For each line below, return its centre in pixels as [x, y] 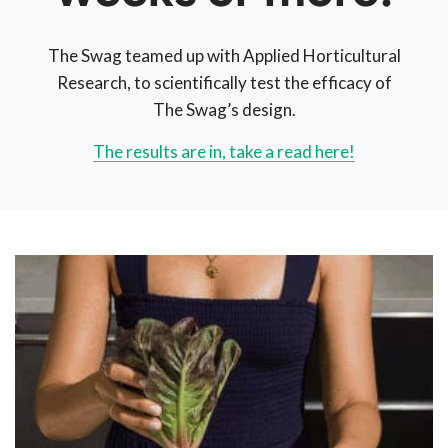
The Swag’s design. [224, 110]
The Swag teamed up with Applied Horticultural [224, 56]
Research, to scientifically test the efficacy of [224, 83]
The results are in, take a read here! [224, 152]
